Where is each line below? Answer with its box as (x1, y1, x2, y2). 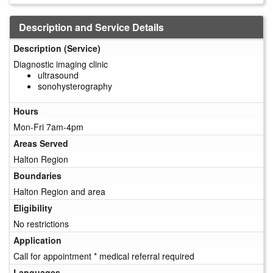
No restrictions (13, 217, 69, 230)
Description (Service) (13, 41, 101, 54)
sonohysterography (38, 79, 112, 92)
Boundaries (13, 169, 62, 182)
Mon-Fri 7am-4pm (13, 120, 83, 133)
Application (13, 233, 62, 246)
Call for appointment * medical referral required (13, 249, 194, 262)
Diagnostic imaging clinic (13, 57, 108, 70)
